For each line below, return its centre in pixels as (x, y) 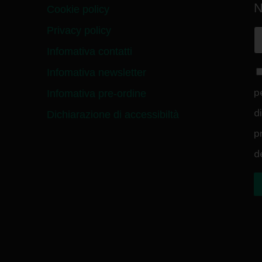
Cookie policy (78, 10)
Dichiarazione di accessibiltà (113, 115)
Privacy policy (79, 31)
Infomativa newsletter (96, 73)
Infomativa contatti (89, 52)
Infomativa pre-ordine (96, 94)
